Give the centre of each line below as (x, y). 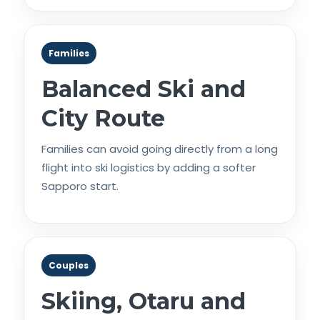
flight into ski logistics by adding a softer (149, 167)
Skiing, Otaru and (144, 301)
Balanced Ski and (144, 89)
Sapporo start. (80, 186)
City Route (103, 118)
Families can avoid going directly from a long (160, 149)
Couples (69, 265)
